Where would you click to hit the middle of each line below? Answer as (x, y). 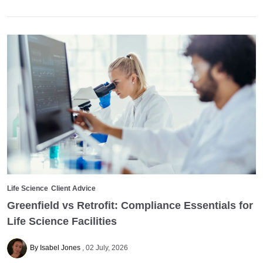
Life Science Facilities (62, 221)
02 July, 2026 (107, 247)
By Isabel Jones (56, 247)
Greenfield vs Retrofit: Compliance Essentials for (130, 205)
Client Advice (73, 189)
